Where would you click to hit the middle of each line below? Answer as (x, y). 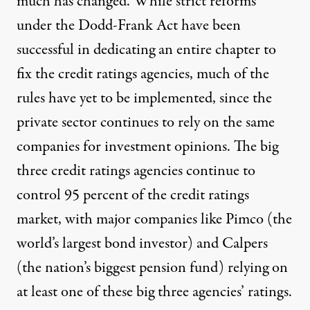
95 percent (96, 195)
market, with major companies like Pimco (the (154, 219)
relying (248, 267)
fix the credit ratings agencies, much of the (143, 74)
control (40, 195)
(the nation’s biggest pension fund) (122, 267)
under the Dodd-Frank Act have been (129, 25)
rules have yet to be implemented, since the (144, 98)
